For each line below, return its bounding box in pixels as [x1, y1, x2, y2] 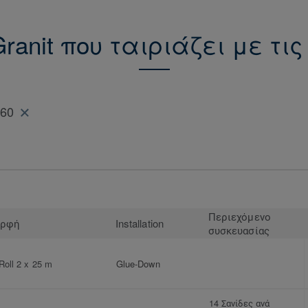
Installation [115, 216, 164, 231]
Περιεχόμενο [208, 209, 271, 224]
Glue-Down [116, 257, 160, 271]
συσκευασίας [208, 223, 269, 238]
